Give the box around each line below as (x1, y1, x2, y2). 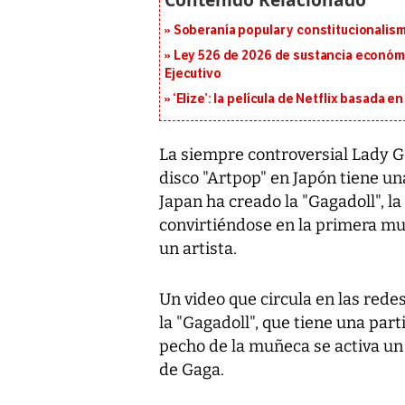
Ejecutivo (165, 65, 221, 81)
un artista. (159, 238, 237, 259)
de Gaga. (159, 359, 224, 380)
